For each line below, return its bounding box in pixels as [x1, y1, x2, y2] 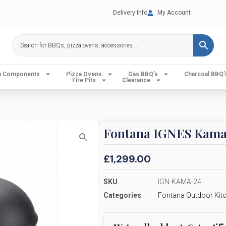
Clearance [122, 77, 150, 84]
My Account [157, 9, 191, 16]
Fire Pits [72, 77, 96, 84]
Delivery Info [113, 9, 147, 16]
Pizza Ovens [66, 71, 102, 78]
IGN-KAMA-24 [157, 177, 201, 186]
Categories [103, 191, 141, 199]
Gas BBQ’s [128, 71, 158, 78]
